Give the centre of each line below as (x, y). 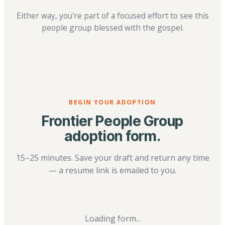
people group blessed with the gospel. (113, 27)
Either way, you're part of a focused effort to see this (113, 15)
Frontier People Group (113, 121)
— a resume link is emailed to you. (113, 170)
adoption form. (113, 136)
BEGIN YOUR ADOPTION (113, 102)
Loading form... (113, 218)
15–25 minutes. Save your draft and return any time (113, 157)
